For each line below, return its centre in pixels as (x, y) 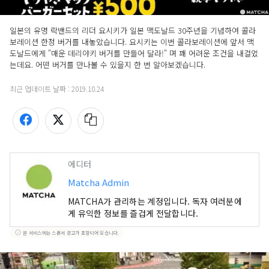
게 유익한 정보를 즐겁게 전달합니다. (133, 213)
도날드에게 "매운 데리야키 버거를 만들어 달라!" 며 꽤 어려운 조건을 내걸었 (134, 53)
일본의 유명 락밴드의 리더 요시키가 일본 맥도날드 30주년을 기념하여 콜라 (133, 31)
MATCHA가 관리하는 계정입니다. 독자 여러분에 (155, 201)
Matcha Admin (98, 183)
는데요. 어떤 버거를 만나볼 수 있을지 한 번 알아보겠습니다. (109, 65)
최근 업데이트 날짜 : (41, 89)
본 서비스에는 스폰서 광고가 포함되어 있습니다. (71, 232)
